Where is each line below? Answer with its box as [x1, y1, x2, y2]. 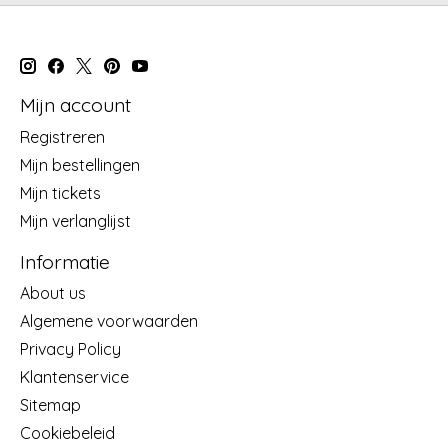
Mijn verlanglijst [20, 210, 131, 231]
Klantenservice [20, 367, 129, 388]
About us [20, 283, 86, 304]
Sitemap [20, 395, 81, 416]
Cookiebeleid [20, 423, 115, 444]
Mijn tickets [20, 182, 101, 203]
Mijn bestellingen [20, 154, 140, 175]
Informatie [20, 249, 110, 274]
